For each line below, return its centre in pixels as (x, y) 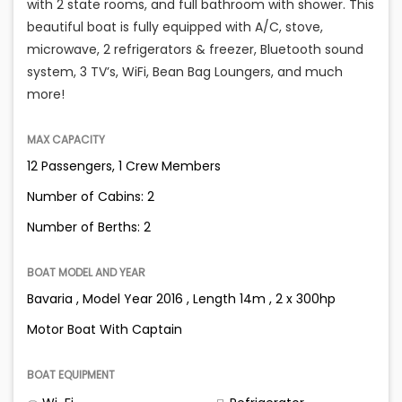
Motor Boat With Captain (105, 330)
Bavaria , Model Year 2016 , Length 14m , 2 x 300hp (181, 299)
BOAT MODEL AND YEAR (86, 273)
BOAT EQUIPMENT (71, 375)
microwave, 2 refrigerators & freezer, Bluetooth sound (195, 50)
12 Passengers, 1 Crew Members (124, 166)
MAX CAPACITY (66, 140)
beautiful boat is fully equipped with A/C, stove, (175, 27)
